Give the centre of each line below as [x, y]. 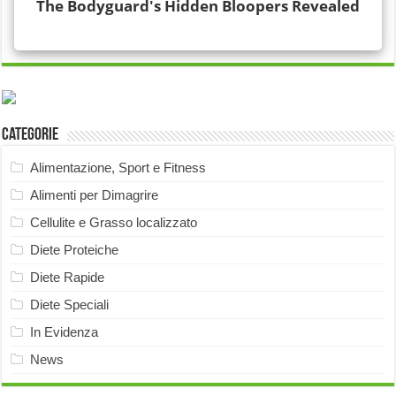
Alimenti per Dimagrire [95, 194]
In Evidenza [65, 331]
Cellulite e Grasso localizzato [114, 222]
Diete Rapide [68, 277]
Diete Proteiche [75, 249]
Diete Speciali [70, 304]
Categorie [30, 135]
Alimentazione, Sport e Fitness [118, 167]
